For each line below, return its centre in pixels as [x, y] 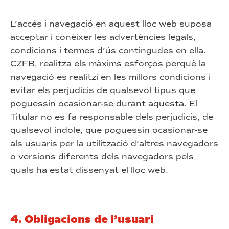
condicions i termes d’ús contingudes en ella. [108, 50]
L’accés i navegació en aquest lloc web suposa [111, 24]
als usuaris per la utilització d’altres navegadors [114, 143]
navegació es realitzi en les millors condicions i [110, 77]
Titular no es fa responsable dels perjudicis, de [112, 117]
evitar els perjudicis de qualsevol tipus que [103, 90]
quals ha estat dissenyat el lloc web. [89, 170]
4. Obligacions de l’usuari [82, 219]
